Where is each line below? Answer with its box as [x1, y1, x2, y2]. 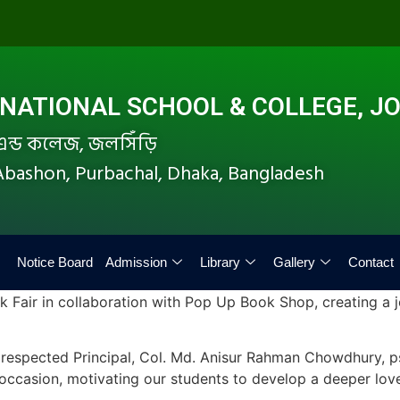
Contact [348, 254, 394, 270]
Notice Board [17, 254, 93, 270]
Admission [105, 254, 167, 270]
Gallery [273, 254, 315, 270]
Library [200, 254, 240, 270]
